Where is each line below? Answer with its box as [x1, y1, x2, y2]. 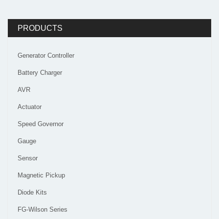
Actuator [18, 103, 42, 110]
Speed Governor [18, 120, 64, 128]
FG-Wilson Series [18, 206, 67, 213]
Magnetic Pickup [18, 172, 65, 179]
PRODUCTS [18, 24, 63, 32]
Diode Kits [18, 189, 47, 196]
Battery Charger [18, 69, 62, 76]
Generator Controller [18, 52, 74, 59]
